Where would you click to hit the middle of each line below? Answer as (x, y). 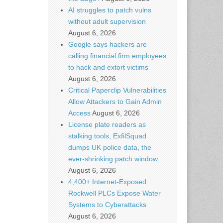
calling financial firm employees (117, 56)
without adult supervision (107, 21)
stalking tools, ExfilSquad (107, 136)
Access (79, 113)
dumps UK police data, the (110, 147)
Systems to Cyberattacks (107, 205)
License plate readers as (107, 124)
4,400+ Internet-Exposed (107, 182)
